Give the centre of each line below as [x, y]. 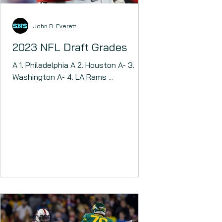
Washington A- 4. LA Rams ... [94, 77]
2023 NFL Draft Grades [70, 47]
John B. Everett [55, 26]
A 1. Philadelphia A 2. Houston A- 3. [19, 65]
